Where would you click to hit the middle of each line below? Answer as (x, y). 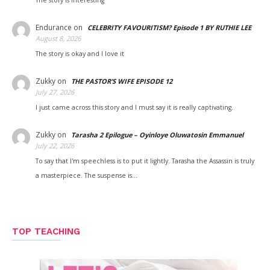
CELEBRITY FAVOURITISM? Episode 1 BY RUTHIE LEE (169, 27)
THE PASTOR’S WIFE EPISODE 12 (122, 81)
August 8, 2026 (58, 38)
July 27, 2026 (55, 92)
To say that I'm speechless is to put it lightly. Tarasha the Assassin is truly (145, 161)
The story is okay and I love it (80, 54)
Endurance (54, 27)
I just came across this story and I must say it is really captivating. (134, 107)
